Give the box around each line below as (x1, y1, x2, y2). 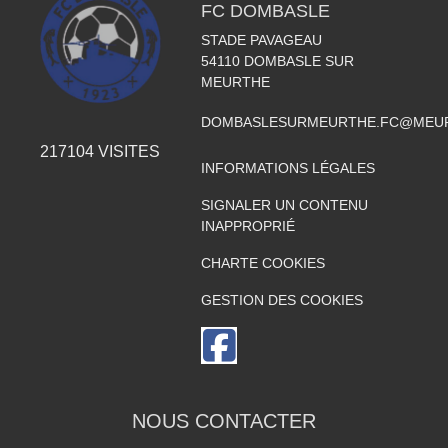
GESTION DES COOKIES (200, 292, 363, 308)
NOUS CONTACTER (132, 410, 316, 432)
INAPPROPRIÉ (200, 218, 295, 234)
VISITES (94, 143, 161, 161)
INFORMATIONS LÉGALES (200, 160, 375, 176)
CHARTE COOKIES (200, 255, 325, 271)
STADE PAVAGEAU (200, 32, 322, 48)
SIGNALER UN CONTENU (200, 197, 368, 213)
